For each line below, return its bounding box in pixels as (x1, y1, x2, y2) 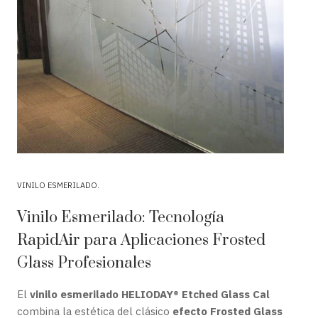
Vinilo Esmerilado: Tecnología (17, 208, 224, 227)
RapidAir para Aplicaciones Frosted (17, 231, 265, 250)
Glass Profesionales (17, 253, 151, 273)
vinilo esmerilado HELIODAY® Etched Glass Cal (30, 287, 270, 301)
